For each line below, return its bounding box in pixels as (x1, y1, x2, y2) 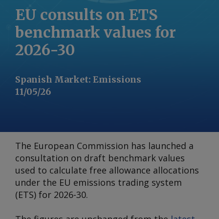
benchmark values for (15, 23, 176, 42)
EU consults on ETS (15, 5, 158, 24)
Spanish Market (15, 74, 88, 85)
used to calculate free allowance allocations (15, 164, 199, 176)
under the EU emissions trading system (15, 176, 182, 188)
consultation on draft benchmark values (15, 152, 185, 164)
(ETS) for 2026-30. (15, 189, 88, 200)
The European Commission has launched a (15, 140, 194, 152)
